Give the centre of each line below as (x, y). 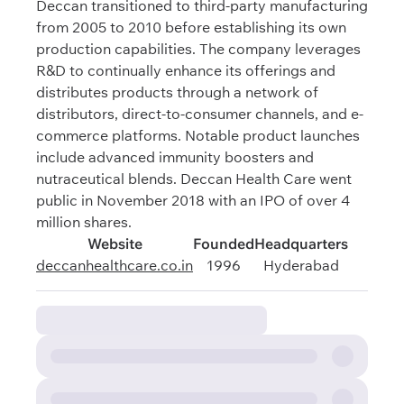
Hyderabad (301, 265)
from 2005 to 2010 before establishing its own (191, 27)
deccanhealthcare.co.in (115, 265)
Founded (224, 243)
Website (115, 243)
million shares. (84, 222)
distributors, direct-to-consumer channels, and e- (200, 114)
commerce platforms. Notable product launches (198, 135)
